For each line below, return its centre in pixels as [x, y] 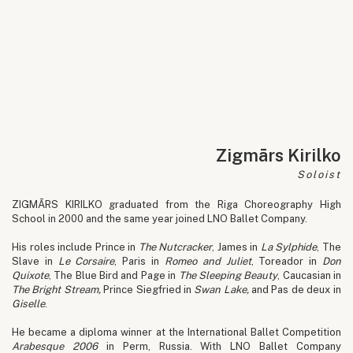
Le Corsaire [84, 261]
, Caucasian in [310, 275]
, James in [236, 247]
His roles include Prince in [75, 247]
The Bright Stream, [58, 289]
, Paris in [139, 261]
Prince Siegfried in [147, 289]
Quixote [30, 275]
